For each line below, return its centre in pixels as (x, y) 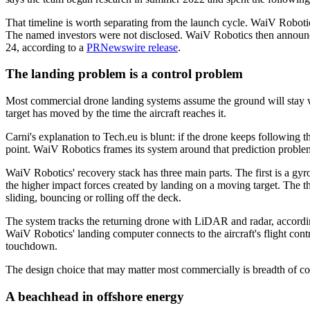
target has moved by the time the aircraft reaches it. (116, 113)
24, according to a (46, 47)
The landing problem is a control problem (124, 74)
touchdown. (31, 246)
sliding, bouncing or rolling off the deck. (93, 198)
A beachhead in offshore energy (95, 296)
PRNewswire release (132, 47)
